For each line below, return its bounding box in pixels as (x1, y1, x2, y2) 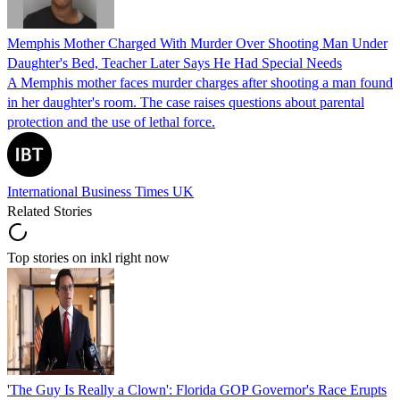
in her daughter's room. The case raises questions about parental (7, 94, 364, 110)
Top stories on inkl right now (7, 249, 170, 265)
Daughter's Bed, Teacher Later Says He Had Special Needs (7, 54, 342, 71)
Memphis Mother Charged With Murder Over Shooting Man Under (7, 35, 387, 51)
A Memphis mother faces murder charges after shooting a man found (7, 74, 393, 90)
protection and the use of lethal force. (7, 113, 215, 129)
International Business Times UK (7, 183, 194, 199)
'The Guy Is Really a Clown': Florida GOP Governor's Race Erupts (7, 381, 387, 397)
